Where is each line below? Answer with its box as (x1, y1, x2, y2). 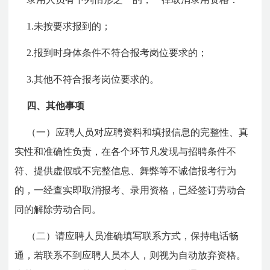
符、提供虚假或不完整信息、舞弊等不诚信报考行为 (14, 165, 237, 176)
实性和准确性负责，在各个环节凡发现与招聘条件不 (14, 146, 237, 157)
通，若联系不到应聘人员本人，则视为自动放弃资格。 (14, 250, 246, 260)
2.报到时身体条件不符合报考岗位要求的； (27, 47, 208, 58)
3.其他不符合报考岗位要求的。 (27, 74, 160, 84)
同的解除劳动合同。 (14, 204, 102, 215)
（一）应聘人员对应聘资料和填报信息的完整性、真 (27, 127, 249, 137)
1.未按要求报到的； (27, 20, 111, 31)
